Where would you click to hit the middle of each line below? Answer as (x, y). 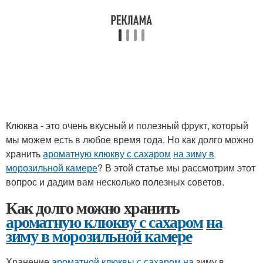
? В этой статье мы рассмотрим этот (176, 168)
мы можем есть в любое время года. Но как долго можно (130, 139)
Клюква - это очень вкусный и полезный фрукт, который (127, 125)
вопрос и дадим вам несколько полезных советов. (115, 182)
